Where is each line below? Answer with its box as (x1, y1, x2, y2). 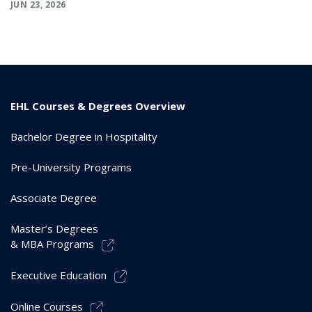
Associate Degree (10, 191, 97, 205)
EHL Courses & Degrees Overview (10, 99, 185, 114)
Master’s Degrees (10, 221, 98, 236)
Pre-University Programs (10, 160, 132, 175)
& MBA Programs (10, 237, 94, 251)
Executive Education (10, 268, 107, 283)
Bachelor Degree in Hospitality (10, 130, 157, 144)
